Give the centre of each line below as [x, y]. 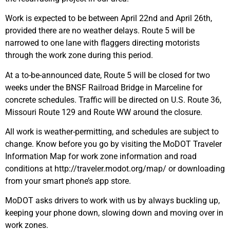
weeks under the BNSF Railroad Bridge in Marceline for [104, 87]
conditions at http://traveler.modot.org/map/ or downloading [115, 169]
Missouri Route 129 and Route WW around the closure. [104, 112]
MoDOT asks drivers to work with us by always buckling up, [112, 201]
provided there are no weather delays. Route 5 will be [100, 31]
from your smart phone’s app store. [68, 181]
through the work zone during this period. [79, 55]
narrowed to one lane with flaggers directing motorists [102, 43]
